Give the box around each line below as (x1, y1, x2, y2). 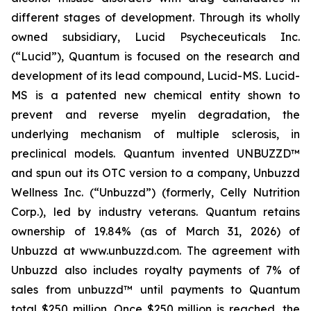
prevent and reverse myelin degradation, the (11, 108, 300, 121)
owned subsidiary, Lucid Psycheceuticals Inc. (11, 30, 300, 44)
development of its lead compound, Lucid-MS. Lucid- (11, 69, 300, 83)
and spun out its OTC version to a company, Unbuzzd (11, 166, 300, 180)
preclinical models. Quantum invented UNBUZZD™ (11, 146, 300, 160)
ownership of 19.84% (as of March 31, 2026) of (11, 224, 300, 238)
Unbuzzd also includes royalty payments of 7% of (11, 263, 300, 277)
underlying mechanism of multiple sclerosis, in (11, 127, 300, 141)
